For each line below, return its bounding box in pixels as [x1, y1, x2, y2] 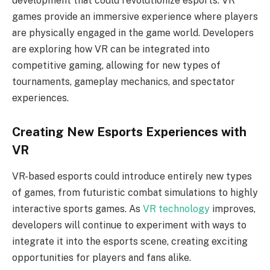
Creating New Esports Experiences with [12, 124, 246, 139]
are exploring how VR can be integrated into [12, 43, 210, 55]
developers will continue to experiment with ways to [12, 219, 246, 231]
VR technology [143, 203, 210, 215]
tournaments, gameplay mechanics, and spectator [12, 76, 235, 88]
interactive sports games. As [12, 203, 143, 215]
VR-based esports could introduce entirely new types [12, 171, 252, 183]
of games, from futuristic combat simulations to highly [12, 187, 258, 199]
